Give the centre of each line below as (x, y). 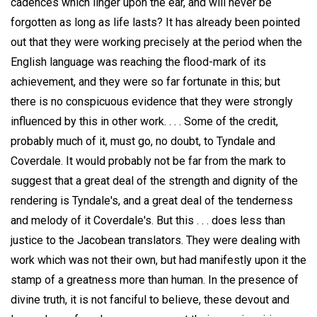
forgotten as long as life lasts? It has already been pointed (155, 22)
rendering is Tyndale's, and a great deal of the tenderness (152, 200)
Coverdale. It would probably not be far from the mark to (148, 161)
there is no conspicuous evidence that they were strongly (152, 101)
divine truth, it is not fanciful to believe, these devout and (150, 299)
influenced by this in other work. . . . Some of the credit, (144, 121)
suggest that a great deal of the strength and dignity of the (154, 180)
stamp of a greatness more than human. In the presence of (155, 279)
